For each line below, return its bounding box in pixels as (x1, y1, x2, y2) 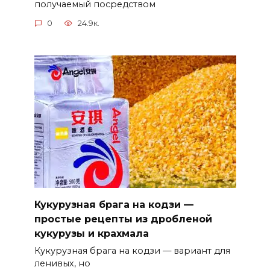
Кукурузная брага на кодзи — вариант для (34, 245, 230, 257)
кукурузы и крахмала (34, 228, 149, 240)
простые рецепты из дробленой (34, 213, 212, 225)
